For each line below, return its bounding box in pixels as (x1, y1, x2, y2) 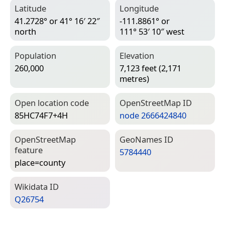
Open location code (15, 97, 89, 109)
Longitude (120, 3, 159, 15)
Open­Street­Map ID (120, 97, 192, 109)
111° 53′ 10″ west (120, 25, 184, 37)
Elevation (120, 50, 154, 62)
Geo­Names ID (120, 134, 173, 146)
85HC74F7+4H (15, 109, 68, 121)
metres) (120, 72, 149, 84)
